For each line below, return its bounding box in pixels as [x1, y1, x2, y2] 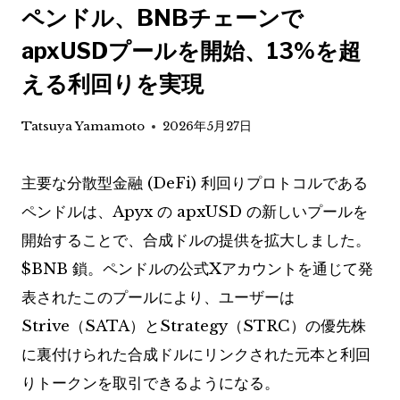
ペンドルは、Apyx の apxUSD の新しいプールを [21, 203, 368, 222]
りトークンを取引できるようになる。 [21, 374, 279, 394]
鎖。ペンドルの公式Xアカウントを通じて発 [68, 260, 373, 279]
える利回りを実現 [21, 70, 204, 97]
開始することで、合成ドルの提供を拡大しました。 [21, 231, 371, 251]
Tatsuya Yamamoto [21, 119, 145, 135]
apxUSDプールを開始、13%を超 [21, 37, 361, 64]
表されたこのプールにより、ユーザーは [21, 288, 295, 308]
